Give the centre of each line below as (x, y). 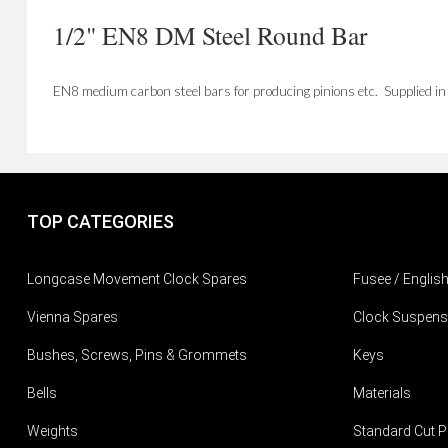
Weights (52, 431)
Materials (382, 393)
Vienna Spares (72, 317)
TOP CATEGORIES (100, 222)
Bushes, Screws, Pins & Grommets (136, 355)
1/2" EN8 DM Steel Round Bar (210, 35)
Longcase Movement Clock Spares (136, 279)
